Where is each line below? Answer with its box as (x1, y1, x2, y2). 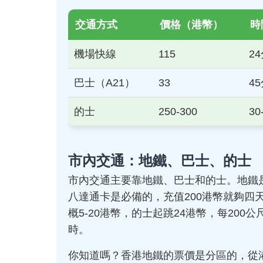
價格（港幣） (160, 19, 223, 31)
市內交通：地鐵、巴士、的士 (68, 153, 251, 168)
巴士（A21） (74, 77, 135, 89)
